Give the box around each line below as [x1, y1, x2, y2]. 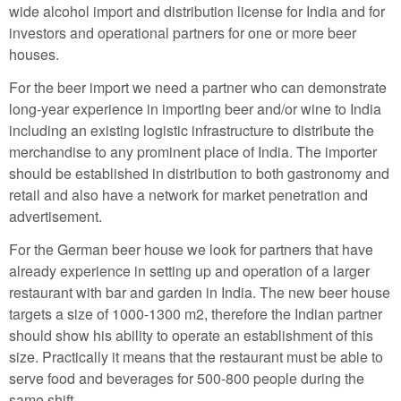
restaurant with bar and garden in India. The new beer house [9, 281, 390, 303]
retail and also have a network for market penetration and [9, 184, 368, 206]
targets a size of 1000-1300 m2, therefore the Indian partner [9, 303, 382, 324]
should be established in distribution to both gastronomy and [9, 163, 389, 184]
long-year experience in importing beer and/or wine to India [9, 98, 381, 120]
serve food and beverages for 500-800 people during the [9, 367, 364, 388]
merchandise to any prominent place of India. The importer [9, 141, 377, 163]
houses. [9, 44, 59, 65]
